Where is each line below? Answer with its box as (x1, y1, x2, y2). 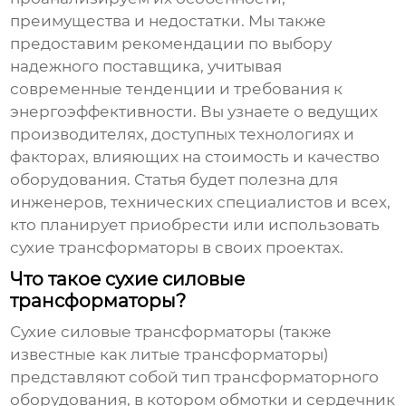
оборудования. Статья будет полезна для (10, 170, 339, 189)
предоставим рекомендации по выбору (10, 34, 333, 53)
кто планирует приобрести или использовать (10, 216, 381, 235)
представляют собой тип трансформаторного (10, 368, 380, 387)
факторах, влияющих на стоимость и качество (10, 148, 381, 167)
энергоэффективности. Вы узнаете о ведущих (10, 102, 379, 121)
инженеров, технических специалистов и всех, (10, 193, 391, 212)
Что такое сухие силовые (10, 268, 246, 291)
